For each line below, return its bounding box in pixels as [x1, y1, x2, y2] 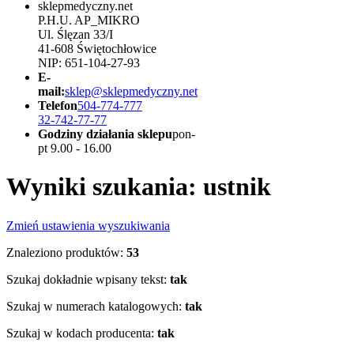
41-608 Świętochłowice [38, 42, 156, 55]
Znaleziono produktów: [6, 245, 123, 259]
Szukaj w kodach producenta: [6, 326, 154, 340]
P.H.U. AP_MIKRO [38, 13, 140, 27]
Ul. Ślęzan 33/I [38, 28, 113, 41]
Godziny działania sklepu [38, 127, 172, 141]
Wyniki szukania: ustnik [6, 172, 271, 201]
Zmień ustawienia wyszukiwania [6, 218, 170, 232]
